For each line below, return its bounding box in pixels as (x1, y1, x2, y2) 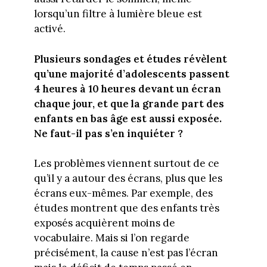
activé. (33, 22, 66, 36)
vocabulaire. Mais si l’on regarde (33, 231, 190, 245)
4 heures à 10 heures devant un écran (33, 82, 221, 95)
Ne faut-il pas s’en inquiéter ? (33, 126, 183, 140)
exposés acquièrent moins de (33, 216, 175, 230)
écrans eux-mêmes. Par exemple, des (33, 187, 213, 200)
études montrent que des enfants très (33, 201, 219, 215)
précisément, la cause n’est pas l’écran (33, 246, 218, 260)
